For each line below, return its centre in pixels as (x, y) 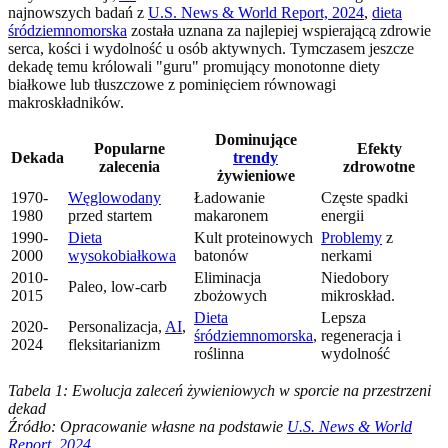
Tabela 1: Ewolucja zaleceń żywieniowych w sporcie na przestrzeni (219, 391)
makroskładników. (66, 103)
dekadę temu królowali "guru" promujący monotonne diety (194, 67)
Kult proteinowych (253, 238)
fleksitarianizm (114, 345)
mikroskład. (358, 296)
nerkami (346, 256)
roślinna (219, 354)
